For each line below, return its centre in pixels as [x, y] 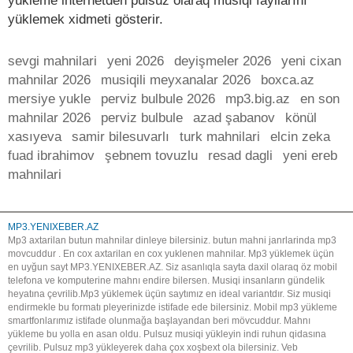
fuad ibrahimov [51, 156]
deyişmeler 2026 [223, 61]
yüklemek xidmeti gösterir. [85, 19]
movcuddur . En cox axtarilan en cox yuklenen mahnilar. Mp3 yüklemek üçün [171, 254]
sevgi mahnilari [52, 61]
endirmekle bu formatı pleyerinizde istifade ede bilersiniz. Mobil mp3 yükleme [173, 307]
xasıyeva [35, 137]
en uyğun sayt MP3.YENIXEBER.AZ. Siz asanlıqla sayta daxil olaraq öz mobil [173, 267]
